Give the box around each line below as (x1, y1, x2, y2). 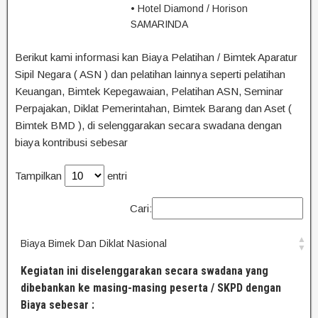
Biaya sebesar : (21, 298, 94, 312)
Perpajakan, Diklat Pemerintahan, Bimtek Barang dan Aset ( (15, 102, 292, 114)
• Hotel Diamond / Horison (131, 2, 248, 14)
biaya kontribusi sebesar (15, 136, 128, 148)
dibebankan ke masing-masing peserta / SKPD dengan (21, 281, 281, 295)
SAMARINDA (131, 18, 188, 30)
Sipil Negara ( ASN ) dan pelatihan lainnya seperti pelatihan (15, 67, 285, 80)
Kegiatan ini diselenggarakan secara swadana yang (21, 264, 268, 278)
